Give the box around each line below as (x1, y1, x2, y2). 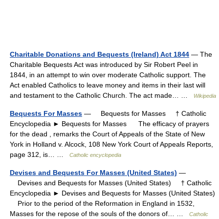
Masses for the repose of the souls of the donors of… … (10, 209, 189, 218)
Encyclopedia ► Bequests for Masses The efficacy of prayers (10, 119, 209, 128)
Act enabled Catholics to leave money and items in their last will (10, 81, 205, 89)
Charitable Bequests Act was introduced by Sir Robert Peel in (10, 60, 198, 68)
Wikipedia (194, 92, 216, 99)
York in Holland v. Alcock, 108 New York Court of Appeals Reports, (10, 140, 213, 148)
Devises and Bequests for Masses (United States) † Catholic (10, 178, 212, 187)
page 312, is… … (10, 150, 69, 158)
